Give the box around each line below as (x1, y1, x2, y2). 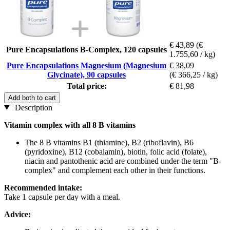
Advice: (4, 209, 31, 219)
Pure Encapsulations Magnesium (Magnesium (7, 61, 166, 70)
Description (12, 103, 52, 112)
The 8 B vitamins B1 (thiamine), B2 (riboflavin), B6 (25, 138, 194, 147)
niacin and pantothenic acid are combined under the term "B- (25, 156, 221, 165)
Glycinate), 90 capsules (47, 70, 126, 79)
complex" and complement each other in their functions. (25, 165, 205, 175)
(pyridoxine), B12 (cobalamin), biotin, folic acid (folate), (25, 147, 207, 156)
